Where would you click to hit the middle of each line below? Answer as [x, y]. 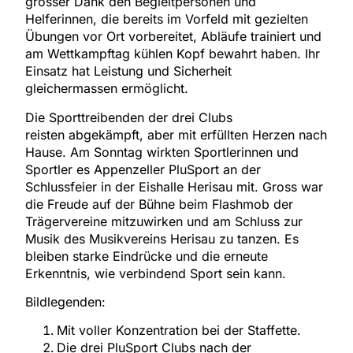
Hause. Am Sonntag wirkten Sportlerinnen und [162, 152]
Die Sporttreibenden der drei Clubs [129, 117]
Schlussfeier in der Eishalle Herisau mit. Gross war [175, 186]
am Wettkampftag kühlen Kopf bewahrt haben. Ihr [173, 54]
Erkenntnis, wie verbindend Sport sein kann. [156, 273]
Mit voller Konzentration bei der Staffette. [179, 331]
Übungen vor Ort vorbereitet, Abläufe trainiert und [174, 37]
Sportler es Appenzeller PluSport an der [143, 169]
